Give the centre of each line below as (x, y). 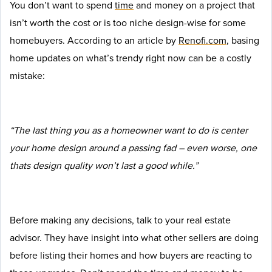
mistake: (27, 76)
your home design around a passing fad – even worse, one (133, 148)
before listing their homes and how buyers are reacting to (131, 255)
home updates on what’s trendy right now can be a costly (131, 58)
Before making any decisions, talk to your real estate (120, 220)
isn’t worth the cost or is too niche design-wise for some (128, 23)
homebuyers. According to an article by (94, 40)
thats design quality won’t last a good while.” (104, 165)
